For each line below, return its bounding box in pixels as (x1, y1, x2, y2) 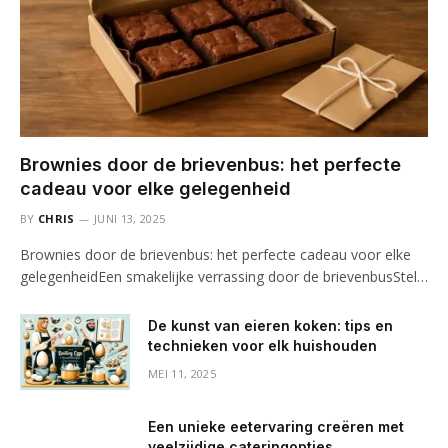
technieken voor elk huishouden (148, 336, 377, 354)
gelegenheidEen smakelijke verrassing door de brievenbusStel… (20, 266, 428, 286)
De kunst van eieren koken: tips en (148, 316, 393, 334)
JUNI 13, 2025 (94, 210, 166, 226)
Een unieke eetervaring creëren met (148, 417, 404, 435)
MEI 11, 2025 (148, 365, 216, 381)
